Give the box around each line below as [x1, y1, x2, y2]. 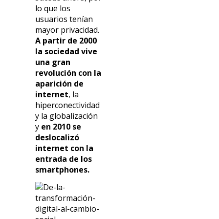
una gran [35, 56, 71, 67]
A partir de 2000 [35, 35, 97, 46]
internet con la [35, 142, 94, 153]
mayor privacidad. [35, 24, 100, 35]
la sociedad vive [35, 45, 98, 57]
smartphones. [35, 164, 90, 175]
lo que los [35, 2, 71, 14]
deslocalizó [35, 131, 80, 143]
